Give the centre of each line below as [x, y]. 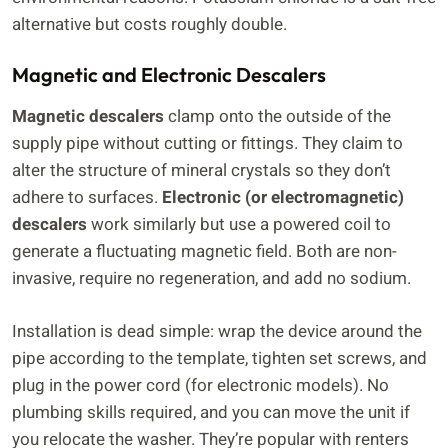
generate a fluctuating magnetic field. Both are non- [204, 252]
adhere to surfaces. [87, 198]
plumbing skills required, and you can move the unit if [211, 412]
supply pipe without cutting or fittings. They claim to [207, 144]
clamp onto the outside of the [277, 117]
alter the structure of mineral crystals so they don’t [201, 171]
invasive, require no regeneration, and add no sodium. [211, 279]
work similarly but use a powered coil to [239, 225]
